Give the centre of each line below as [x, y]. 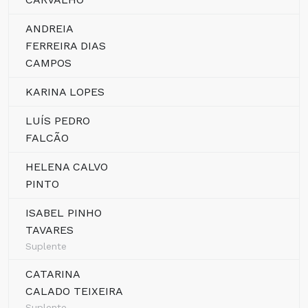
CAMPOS [48, 63]
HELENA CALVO [67, 167]
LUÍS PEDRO [58, 121]
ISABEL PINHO [64, 213]
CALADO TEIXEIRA [74, 291]
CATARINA [53, 274]
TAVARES [49, 230]
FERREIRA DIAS [66, 46]
